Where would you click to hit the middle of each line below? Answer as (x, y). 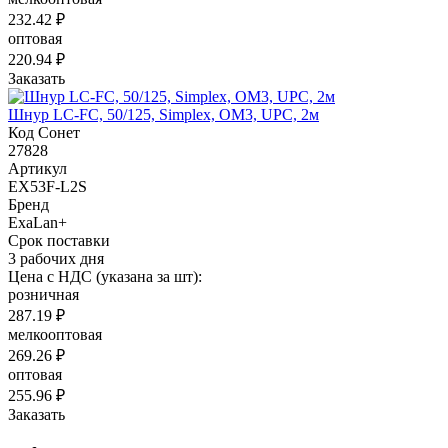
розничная (43, 294)
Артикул (37, 168)
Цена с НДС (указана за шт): (105, 276)
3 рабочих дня (56, 258)
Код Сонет (44, 132)
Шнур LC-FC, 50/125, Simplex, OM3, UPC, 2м (163, 114)
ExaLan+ (37, 222)
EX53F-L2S (47, 186)
